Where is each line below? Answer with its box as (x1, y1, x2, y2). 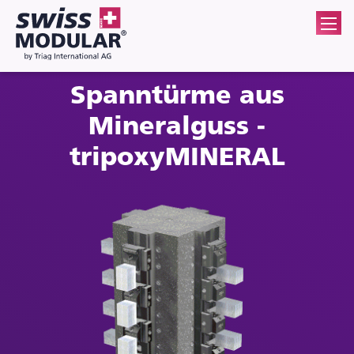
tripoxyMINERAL (69, 141, 285, 171)
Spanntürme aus (70, 79, 284, 110)
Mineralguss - (88, 110, 265, 141)
